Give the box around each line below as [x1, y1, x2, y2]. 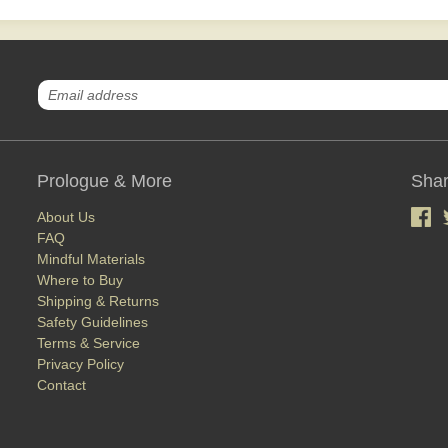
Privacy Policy [37, 356, 125, 372]
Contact [37, 377, 87, 393]
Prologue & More [37, 171, 173, 191]
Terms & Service [37, 335, 141, 351]
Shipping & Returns [37, 293, 160, 309]
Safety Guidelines [37, 314, 149, 330]
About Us [37, 209, 96, 225]
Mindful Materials [37, 251, 146, 267]
